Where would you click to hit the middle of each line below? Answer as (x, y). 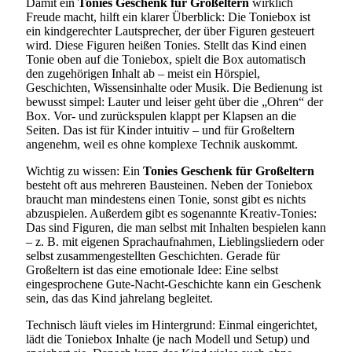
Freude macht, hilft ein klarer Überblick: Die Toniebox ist (168, 16)
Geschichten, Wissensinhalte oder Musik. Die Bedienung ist (174, 87)
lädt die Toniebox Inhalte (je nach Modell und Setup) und (168, 339)
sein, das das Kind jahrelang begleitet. (119, 298)
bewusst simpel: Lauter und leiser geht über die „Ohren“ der (174, 101)
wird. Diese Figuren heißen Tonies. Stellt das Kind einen (166, 45)
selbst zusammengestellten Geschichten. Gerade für (153, 255)
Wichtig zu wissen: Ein (84, 170)
